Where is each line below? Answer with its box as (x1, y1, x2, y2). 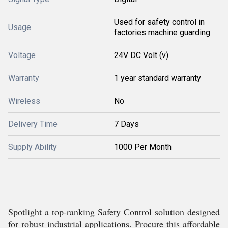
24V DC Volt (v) (114, 50, 168, 60)
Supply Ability (8, 142, 57, 152)
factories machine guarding (114, 27, 210, 37)
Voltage (8, 50, 36, 60)
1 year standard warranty (114, 73, 201, 83)
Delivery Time (8, 119, 58, 129)
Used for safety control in (114, 17, 205, 27)
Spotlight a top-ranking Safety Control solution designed (8, 206, 220, 218)
